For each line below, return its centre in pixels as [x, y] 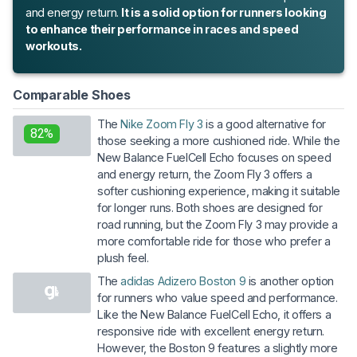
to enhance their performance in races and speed [162, 29]
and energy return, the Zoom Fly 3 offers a [205, 174]
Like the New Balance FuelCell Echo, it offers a [214, 314]
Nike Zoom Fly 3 [162, 124]
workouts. [54, 45]
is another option [290, 280]
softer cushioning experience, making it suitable [219, 190]
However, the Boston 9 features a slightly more [218, 347]
